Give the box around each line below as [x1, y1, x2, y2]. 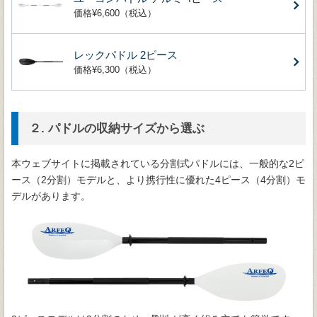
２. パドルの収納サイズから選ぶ [29, 122, 204, 136]
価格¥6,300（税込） [74, 64, 156, 76]
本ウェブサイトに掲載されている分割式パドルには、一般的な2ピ [11, 158, 304, 170]
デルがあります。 [11, 190, 91, 202]
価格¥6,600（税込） [74, 8, 156, 19]
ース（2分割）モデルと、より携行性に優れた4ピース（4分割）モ [11, 174, 306, 186]
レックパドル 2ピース [74, 49, 178, 62]
